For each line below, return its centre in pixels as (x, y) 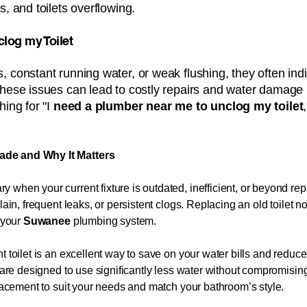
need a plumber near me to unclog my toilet (177, 106)
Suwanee (48, 221)
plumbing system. (115, 221)
